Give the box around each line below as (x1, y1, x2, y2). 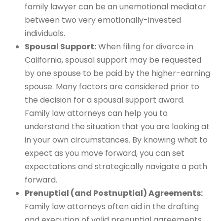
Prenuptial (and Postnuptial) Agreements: (25, 187, 203, 199)
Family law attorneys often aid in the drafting (25, 200, 199, 212)
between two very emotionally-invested (25, 14, 181, 26)
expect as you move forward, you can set (25, 147, 184, 159)
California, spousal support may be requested (25, 54, 201, 66)
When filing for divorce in (96, 40, 193, 52)
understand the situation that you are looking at (25, 120, 210, 132)
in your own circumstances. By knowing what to (25, 134, 208, 146)
